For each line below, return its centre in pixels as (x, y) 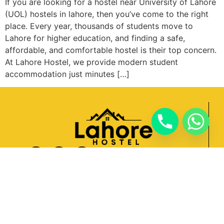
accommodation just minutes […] (67, 74)
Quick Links (112, 200)
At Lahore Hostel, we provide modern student (91, 62)
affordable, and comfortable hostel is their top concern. (111, 50)
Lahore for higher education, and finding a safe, (95, 38)
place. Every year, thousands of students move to (99, 26)
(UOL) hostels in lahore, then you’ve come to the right (107, 14)
